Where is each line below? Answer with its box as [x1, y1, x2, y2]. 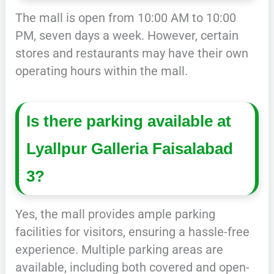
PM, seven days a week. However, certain [15, 28, 239, 43]
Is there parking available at [26, 112, 232, 130]
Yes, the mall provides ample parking [15, 207, 215, 222]
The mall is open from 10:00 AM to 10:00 [15, 10, 236, 26]
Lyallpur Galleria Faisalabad [26, 139, 234, 157]
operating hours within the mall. [15, 64, 188, 79]
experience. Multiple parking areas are [15, 242, 223, 257]
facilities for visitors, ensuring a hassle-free [15, 224, 250, 240]
